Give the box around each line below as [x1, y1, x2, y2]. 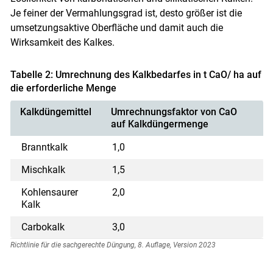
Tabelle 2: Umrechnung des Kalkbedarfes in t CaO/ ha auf [10, 68, 261, 80]
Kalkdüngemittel [19, 105, 91, 118]
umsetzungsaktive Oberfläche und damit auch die [10, 21, 223, 34]
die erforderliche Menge [10, 82, 116, 94]
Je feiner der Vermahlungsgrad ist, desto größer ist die [10, 7, 242, 19]
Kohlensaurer [21, 186, 79, 198]
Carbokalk [21, 221, 65, 233]
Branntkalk [21, 141, 68, 153]
